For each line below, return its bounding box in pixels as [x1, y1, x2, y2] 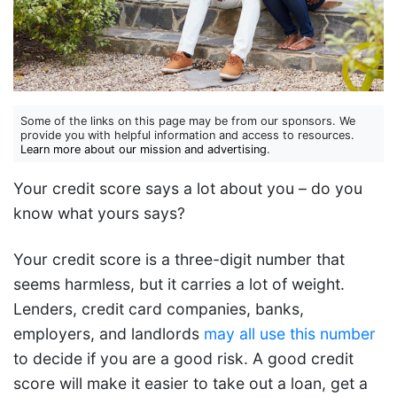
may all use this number [204, 324, 376, 344]
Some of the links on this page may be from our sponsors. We [20, 114, 355, 128]
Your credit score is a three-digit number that [13, 250, 345, 269]
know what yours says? [13, 204, 185, 223]
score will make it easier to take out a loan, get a [13, 374, 368, 393]
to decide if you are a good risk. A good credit [13, 349, 354, 369]
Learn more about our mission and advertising [20, 143, 267, 157]
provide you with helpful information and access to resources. [20, 128, 354, 143]
